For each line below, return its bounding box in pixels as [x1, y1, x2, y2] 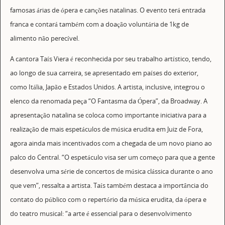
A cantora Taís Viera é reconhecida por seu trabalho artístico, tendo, [10, 54, 211, 63]
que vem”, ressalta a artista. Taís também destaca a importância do [10, 181, 208, 190]
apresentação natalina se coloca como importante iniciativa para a [10, 110, 206, 120]
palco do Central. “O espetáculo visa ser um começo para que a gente [10, 153, 215, 162]
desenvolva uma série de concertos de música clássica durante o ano [10, 167, 213, 176]
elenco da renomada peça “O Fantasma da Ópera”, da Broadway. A [10, 96, 207, 105]
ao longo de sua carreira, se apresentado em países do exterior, [10, 68, 198, 77]
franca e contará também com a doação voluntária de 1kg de [10, 20, 189, 29]
